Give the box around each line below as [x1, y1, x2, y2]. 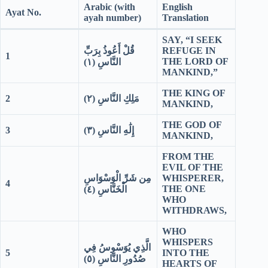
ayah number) [84, 13, 141, 23]
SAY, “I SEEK [162, 35, 222, 45]
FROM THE [162, 151, 214, 162]
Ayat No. [5, 7, 41, 18]
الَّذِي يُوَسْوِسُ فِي [84, 242, 151, 253]
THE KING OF [162, 88, 225, 99]
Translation [162, 13, 209, 23]
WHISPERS [162, 237, 213, 248]
